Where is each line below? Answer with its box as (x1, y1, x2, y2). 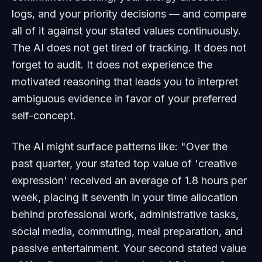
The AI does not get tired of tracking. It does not (12, 42, 246, 54)
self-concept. (12, 109, 76, 122)
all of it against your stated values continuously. (12, 25, 241, 37)
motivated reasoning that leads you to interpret (12, 75, 238, 88)
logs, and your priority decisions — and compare (12, 8, 246, 20)
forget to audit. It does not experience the (12, 58, 212, 71)
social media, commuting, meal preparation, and (12, 225, 243, 237)
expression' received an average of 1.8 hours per (12, 174, 247, 187)
